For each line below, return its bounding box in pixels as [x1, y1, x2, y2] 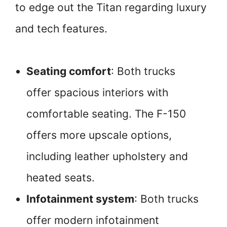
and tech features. [15, 22, 107, 35]
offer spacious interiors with [26, 86, 168, 99]
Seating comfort [26, 65, 111, 78]
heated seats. [26, 171, 95, 184]
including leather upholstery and [26, 150, 188, 163]
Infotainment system [26, 193, 134, 206]
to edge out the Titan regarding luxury [15, 1, 207, 14]
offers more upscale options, [26, 129, 172, 142]
